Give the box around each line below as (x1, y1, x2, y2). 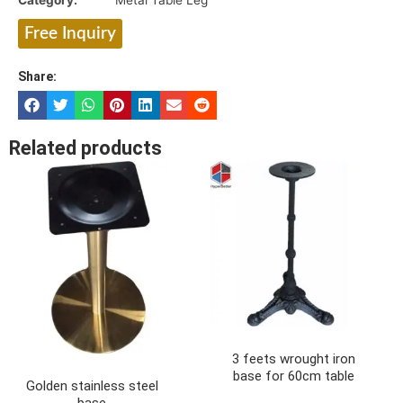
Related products (9, 137, 162, 160)
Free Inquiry (24, 25, 116, 43)
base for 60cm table (232, 368, 354, 385)
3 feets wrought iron (231, 351, 355, 368)
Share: (18, 69, 57, 85)
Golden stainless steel (25, 377, 158, 394)
